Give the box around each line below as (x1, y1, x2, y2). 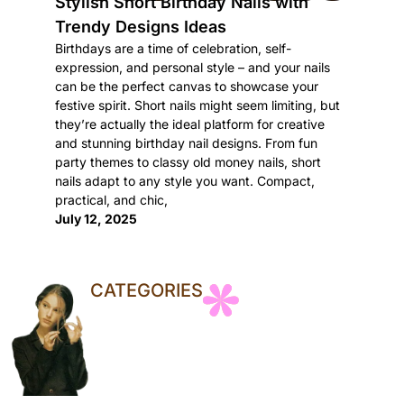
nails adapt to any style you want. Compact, (54, 173, 315, 188)
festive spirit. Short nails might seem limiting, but (54, 97, 340, 113)
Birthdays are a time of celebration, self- (54, 41, 291, 56)
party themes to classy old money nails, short (54, 154, 321, 170)
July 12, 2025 (54, 211, 137, 226)
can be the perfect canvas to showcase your (54, 78, 318, 94)
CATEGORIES (89, 280, 203, 301)
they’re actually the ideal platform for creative (54, 116, 325, 132)
